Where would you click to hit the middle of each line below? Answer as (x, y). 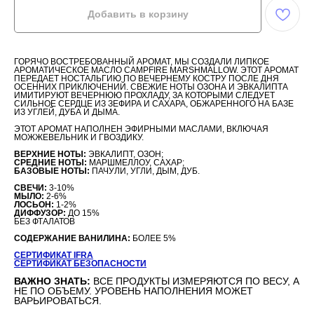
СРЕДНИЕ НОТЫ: (50, 162)
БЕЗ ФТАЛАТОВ (45, 221)
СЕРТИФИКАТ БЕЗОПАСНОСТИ (80, 263)
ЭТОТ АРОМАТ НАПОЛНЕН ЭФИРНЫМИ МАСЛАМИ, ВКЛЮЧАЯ (141, 129)
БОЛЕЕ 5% (153, 238)
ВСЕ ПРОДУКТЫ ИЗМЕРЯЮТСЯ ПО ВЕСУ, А (196, 281)
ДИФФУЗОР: (40, 213)
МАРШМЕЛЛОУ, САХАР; (136, 162)
